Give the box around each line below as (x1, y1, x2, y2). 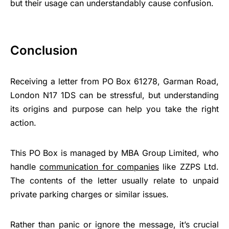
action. (10, 117, 36, 128)
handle (10, 161, 40, 172)
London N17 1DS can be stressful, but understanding (10, 89, 219, 100)
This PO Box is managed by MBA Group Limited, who (10, 147, 219, 158)
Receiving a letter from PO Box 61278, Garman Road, (10, 76, 219, 86)
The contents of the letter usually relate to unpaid (10, 175, 219, 186)
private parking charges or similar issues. (10, 189, 169, 199)
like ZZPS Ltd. (159, 161, 219, 172)
